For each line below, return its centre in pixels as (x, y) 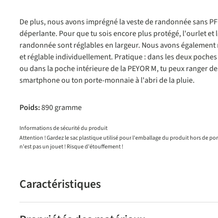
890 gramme (62, 108)
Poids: (30, 108)
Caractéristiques (60, 184)
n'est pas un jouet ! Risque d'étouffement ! (71, 147)
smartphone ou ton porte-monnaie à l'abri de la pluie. (107, 80)
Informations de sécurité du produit (64, 128)
